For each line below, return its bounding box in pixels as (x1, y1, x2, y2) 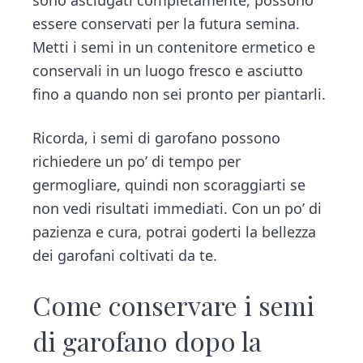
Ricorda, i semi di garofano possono (32, 127, 281, 147)
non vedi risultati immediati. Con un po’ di (32, 198, 322, 218)
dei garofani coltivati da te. (32, 245, 218, 265)
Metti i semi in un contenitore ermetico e (32, 36, 316, 57)
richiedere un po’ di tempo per (32, 151, 241, 171)
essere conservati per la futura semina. (32, 13, 301, 33)
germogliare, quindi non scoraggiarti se (32, 174, 306, 194)
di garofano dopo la (32, 322, 263, 358)
